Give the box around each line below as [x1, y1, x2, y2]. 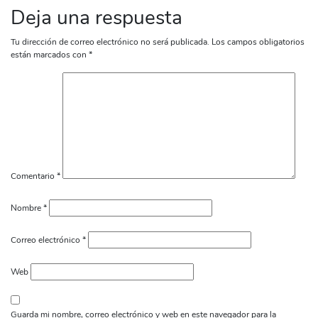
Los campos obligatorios [212, 35, 305, 48]
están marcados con [11, 48, 89, 60]
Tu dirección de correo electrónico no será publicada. [11, 35, 209, 48]
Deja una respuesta [11, 4, 182, 31]
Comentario [11, 170, 57, 182]
